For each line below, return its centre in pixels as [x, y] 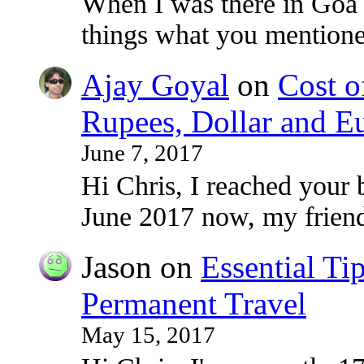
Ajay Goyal [155, 85]
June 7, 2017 [142, 153]
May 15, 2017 [148, 334]
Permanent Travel [194, 303]
